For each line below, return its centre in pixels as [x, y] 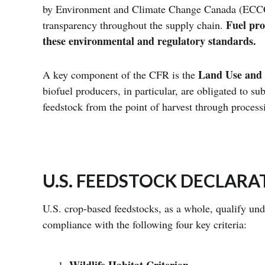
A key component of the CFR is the [119, 75]
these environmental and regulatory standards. [149, 41]
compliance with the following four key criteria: [146, 224]
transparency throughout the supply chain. [134, 25]
